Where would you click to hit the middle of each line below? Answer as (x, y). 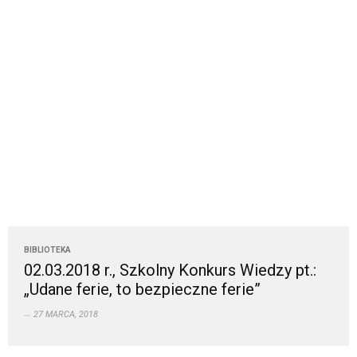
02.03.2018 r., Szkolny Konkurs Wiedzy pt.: (170, 271)
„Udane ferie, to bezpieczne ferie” (142, 290)
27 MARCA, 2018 (66, 315)
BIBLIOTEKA (47, 250)
